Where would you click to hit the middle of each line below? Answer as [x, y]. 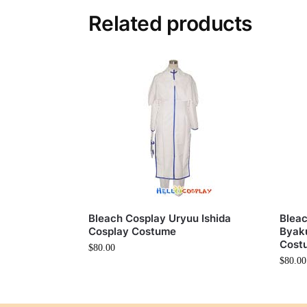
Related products [170, 23]
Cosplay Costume [132, 231]
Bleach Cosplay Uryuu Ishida [159, 218]
